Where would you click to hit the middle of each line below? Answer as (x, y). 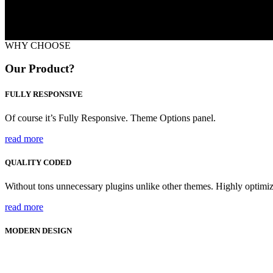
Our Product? (40, 69)
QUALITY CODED (38, 162)
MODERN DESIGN (38, 231)
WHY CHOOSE (38, 45)
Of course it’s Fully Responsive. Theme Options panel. (110, 118)
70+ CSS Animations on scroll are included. (89, 255)
